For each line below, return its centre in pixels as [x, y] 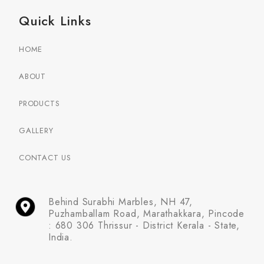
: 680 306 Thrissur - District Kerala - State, [144, 225]
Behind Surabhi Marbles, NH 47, [121, 202]
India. [61, 237]
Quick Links [55, 21]
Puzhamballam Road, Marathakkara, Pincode [146, 214]
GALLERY [36, 131]
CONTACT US [45, 158]
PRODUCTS [39, 103]
